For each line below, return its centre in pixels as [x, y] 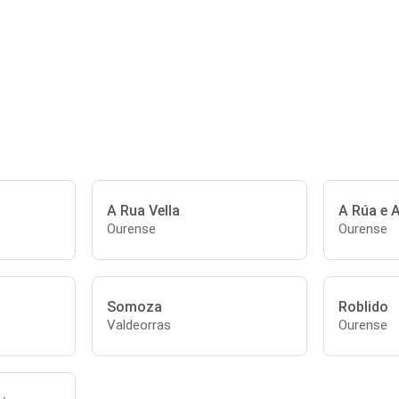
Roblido [363, 306]
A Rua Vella [144, 210]
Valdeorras [139, 325]
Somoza [135, 306]
